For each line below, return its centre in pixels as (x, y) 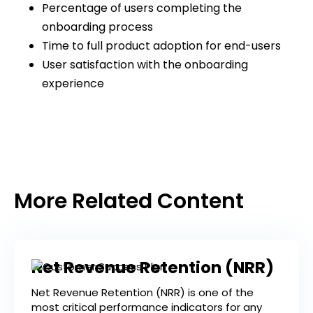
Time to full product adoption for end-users (161, 46)
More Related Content (129, 202)
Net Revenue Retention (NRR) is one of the (143, 293)
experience (73, 84)
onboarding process (97, 27)
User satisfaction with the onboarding (145, 65)
